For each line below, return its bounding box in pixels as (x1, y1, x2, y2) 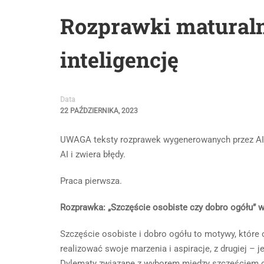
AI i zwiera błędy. (60, 149, 126, 160)
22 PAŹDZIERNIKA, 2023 (60, 107, 138, 115)
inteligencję (60, 45, 179, 74)
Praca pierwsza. (60, 176, 122, 186)
